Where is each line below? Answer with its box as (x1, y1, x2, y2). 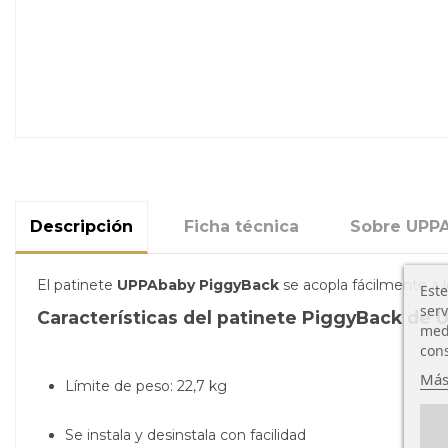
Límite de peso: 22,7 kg (65, 377, 227, 396)
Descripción (30, 217, 133, 237)
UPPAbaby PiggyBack (117, 276, 279, 295)
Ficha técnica (184, 217, 299, 237)
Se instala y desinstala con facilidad (65, 425, 306, 444)
